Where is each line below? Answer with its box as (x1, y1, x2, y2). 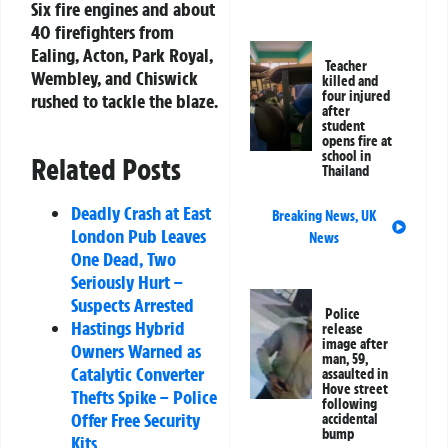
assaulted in (322, 365, 389, 384)
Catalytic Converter (71, 362, 204, 387)
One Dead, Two (71, 247, 176, 272)
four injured (322, 87, 391, 106)
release (322, 320, 364, 339)
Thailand (322, 162, 370, 181)
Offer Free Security (71, 408, 200, 433)
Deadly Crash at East (71, 201, 211, 226)
